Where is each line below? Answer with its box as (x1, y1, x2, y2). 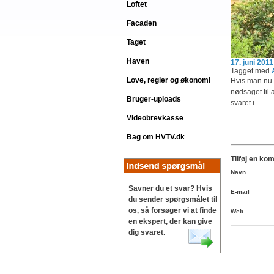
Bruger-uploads (127, 95, 181, 103)
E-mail (231, 188, 250, 195)
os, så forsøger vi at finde (128, 206, 217, 215)
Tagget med (231, 66, 272, 75)
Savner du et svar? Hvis (128, 184, 212, 193)
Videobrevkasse (127, 114, 183, 122)
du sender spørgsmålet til (128, 195, 217, 204)
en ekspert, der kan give (128, 217, 212, 226)
